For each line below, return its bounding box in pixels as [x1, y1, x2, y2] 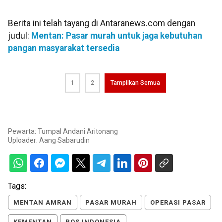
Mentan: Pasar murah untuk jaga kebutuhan [31, 31, 202, 41]
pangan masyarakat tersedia [8, 43, 119, 53]
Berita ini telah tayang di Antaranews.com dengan [8, 18, 195, 28]
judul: [8, 31, 31, 41]
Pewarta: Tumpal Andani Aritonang [8, 127, 118, 136]
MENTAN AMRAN [13, 199, 72, 207]
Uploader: [8, 136, 39, 145]
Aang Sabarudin [39, 136, 90, 145]
